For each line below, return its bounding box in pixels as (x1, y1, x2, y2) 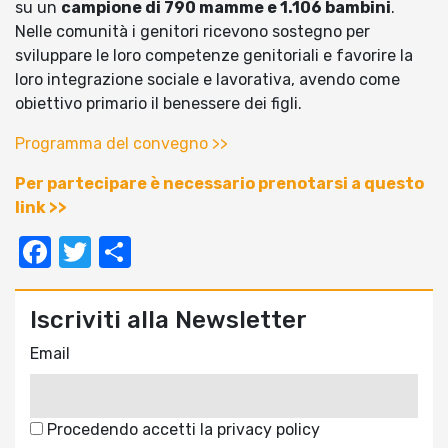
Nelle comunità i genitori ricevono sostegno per (15, 22, 370, 42)
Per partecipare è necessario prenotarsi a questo (15, 174, 424, 194)
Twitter (91, 233, 197, 272)
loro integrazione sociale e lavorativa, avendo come (15, 70, 400, 90)
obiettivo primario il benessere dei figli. (15, 94, 302, 114)
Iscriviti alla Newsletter (30, 306, 307, 335)
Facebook (51, 233, 195, 272)
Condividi (131, 233, 268, 272)
